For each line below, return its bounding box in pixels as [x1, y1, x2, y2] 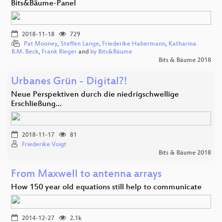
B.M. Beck [11, 49, 39, 56]
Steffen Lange [60, 41, 99, 48]
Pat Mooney [24, 41, 57, 48]
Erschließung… [11, 100, 61, 110]
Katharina [168, 41, 196, 48]
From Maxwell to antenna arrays [11, 168, 162, 181]
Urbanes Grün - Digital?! [11, 76, 127, 89]
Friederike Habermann [102, 41, 166, 48]
